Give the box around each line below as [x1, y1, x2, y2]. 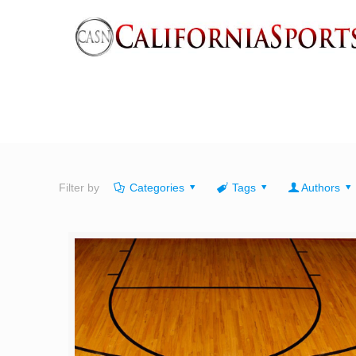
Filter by [59, 181, 100, 194]
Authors [301, 181, 341, 194]
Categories [129, 181, 184, 194]
